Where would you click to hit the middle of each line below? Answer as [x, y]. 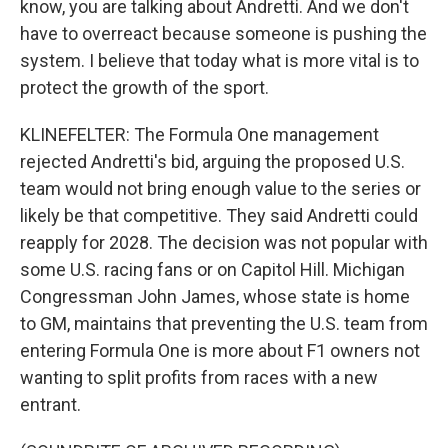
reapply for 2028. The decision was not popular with [224, 242]
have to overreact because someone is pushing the [223, 33]
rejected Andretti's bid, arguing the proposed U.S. [212, 161]
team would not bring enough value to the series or [220, 188]
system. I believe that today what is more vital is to [219, 60]
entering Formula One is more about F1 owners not [220, 350]
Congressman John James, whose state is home [215, 296]
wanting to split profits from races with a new [199, 377]
